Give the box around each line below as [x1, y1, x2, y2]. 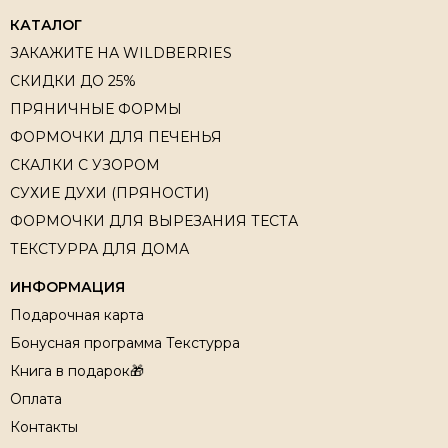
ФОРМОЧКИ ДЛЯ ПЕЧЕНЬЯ [10, 127, 222, 146]
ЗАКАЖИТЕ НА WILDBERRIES [10, 43, 232, 62]
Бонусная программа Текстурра [10, 333, 240, 352]
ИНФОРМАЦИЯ [10, 277, 125, 296]
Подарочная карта [10, 305, 144, 324]
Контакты [10, 417, 78, 436]
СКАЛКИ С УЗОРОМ [10, 155, 160, 174]
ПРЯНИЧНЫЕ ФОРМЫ [10, 99, 182, 118]
